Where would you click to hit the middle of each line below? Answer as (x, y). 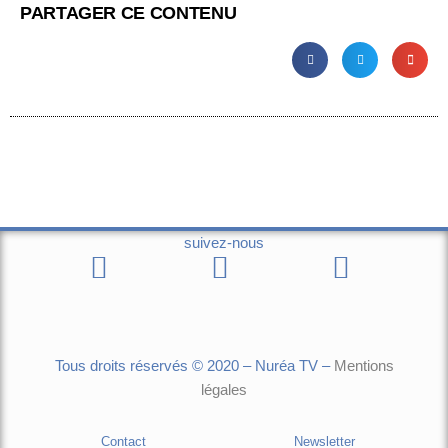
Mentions (363, 366)
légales (224, 390)
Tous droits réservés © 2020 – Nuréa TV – (194, 366)
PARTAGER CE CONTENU (128, 13)
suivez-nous (224, 243)
